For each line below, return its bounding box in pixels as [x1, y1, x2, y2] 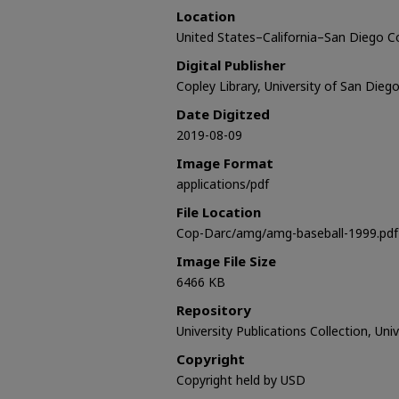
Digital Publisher [176, 56, 286, 75]
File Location [176, 203, 261, 222]
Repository [176, 301, 251, 320]
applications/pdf [176, 175, 269, 193]
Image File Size [176, 252, 276, 271]
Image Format [176, 154, 273, 173]
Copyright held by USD [176, 371, 305, 389]
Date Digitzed [176, 105, 270, 124]
